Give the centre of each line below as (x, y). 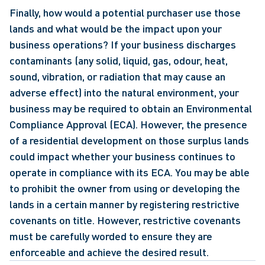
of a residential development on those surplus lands (129, 140)
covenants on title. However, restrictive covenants (125, 220)
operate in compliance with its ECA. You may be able (130, 172)
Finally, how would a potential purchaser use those (125, 12)
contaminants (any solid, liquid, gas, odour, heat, (119, 60)
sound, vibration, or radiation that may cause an (117, 76)
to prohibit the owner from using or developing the (125, 188)
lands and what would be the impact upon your (116, 28)
